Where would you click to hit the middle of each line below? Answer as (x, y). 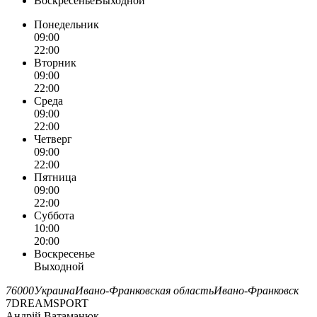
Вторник (55, 62)
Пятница (55, 177)
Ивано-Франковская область (144, 290)
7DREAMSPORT (47, 303)
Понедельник (67, 24)
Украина (54, 290)
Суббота (54, 215)
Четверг (53, 139)
